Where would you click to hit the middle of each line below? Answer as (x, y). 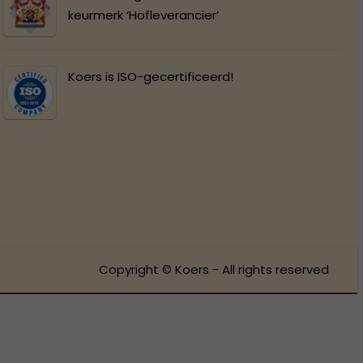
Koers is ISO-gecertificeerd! (151, 77)
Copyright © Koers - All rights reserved (214, 269)
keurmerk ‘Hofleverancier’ (144, 15)
